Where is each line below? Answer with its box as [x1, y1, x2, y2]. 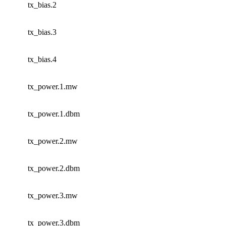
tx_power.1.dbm [28, 109, 80, 118]
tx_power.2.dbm [28, 163, 80, 173]
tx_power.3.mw [28, 191, 78, 200]
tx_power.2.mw [28, 136, 78, 145]
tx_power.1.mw [28, 82, 78, 91]
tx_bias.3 [28, 27, 56, 36]
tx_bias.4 [28, 54, 56, 64]
